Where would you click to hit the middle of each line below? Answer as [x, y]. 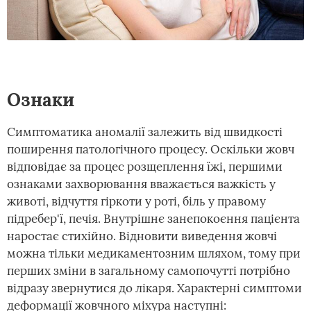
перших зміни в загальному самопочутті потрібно [149, 271]
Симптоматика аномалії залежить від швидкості [145, 132]
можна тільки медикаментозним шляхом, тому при [154, 253]
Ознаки [41, 100]
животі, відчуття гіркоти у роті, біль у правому [136, 201]
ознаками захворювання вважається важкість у [141, 184]
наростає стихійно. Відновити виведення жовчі [142, 236]
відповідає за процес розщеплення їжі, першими [145, 167]
